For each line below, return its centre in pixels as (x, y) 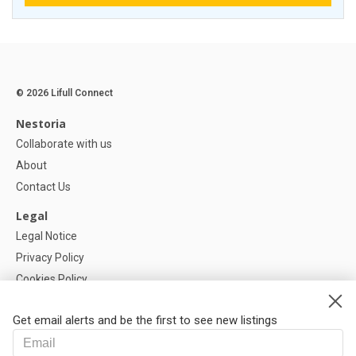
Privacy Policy (50, 258)
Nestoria (41, 124)
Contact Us (43, 187)
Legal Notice (46, 236)
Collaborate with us (64, 144)
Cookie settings (54, 301)
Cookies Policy (52, 279)
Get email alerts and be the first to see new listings (145, 320)
